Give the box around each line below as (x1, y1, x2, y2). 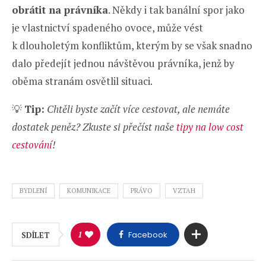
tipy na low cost (174, 120, 243, 134)
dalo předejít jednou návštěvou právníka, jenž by (12, 56, 235, 71)
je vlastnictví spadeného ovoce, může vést (12, 21, 203, 35)
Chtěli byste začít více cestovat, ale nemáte (47, 102, 230, 116)
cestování (12, 138, 52, 152)
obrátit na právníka (12, 3, 108, 17)
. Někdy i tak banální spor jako (108, 3, 245, 17)
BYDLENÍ (20, 186, 47, 195)
